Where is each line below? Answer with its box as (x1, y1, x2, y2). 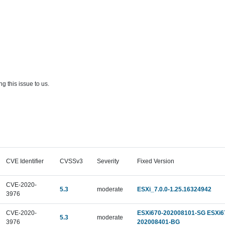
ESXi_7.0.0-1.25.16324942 (137, 186, 211, 193)
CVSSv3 (59, 158, 83, 165)
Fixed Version (137, 158, 174, 165)
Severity (96, 158, 119, 165)
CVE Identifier (6, 158, 44, 165)
